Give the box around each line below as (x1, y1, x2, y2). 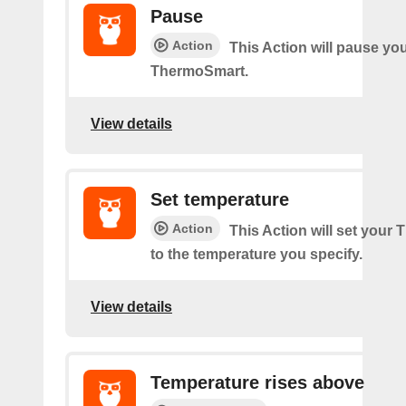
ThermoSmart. (150, 63, 248, 79)
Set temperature (150, 189, 289, 209)
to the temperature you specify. (150, 246, 362, 262)
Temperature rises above (150, 372, 364, 392)
